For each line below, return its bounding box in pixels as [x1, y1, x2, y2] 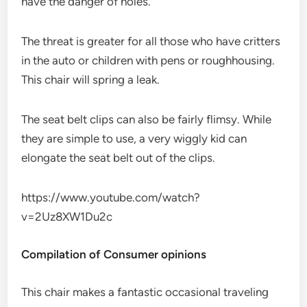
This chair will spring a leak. [21, 72, 160, 86]
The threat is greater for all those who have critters [21, 34, 281, 48]
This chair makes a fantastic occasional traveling [21, 284, 269, 299]
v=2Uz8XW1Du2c [21, 209, 113, 223]
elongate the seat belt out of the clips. [21, 150, 216, 164]
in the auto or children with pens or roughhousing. [21, 53, 275, 67]
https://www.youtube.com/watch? [21, 190, 201, 204]
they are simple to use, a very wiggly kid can [21, 131, 247, 145]
